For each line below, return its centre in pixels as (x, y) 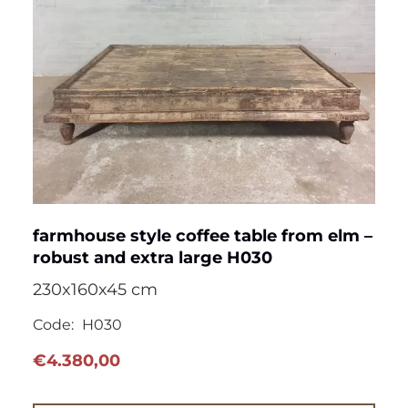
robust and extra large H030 (153, 257)
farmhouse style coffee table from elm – (203, 235)
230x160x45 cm (95, 289)
